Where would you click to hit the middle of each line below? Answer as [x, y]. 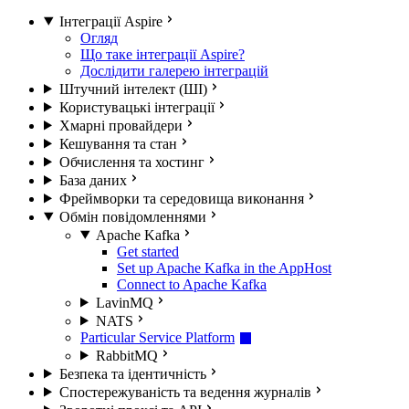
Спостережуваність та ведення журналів [185, 392]
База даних [93, 180]
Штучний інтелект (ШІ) [133, 89]
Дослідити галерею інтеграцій [174, 70]
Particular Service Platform [157, 337]
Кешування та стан [118, 143]
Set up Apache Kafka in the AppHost [224, 267]
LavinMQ [124, 302]
